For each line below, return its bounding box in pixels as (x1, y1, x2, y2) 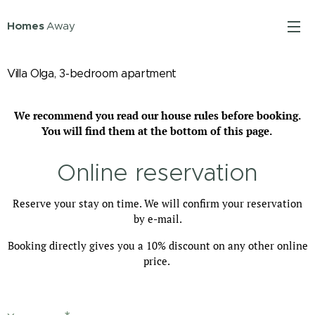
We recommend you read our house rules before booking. (14, 108, 301, 122)
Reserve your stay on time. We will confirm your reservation (13, 196, 302, 210)
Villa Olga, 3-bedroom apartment (7, 67, 180, 80)
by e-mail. (133, 212, 182, 226)
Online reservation (56, 158, 259, 187)
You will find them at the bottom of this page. (41, 124, 271, 138)
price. (143, 254, 172, 268)
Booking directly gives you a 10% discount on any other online (7, 238, 308, 252)
